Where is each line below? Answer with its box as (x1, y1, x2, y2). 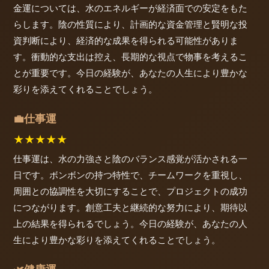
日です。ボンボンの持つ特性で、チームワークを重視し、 (13, 169, 247, 181)
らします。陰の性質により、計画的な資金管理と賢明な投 (13, 18, 247, 30)
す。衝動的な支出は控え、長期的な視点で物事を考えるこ (13, 50, 247, 62)
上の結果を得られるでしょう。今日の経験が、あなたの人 (13, 218, 247, 230)
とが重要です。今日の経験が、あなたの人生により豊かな (13, 67, 247, 79)
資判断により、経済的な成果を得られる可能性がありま (13, 34, 238, 46)
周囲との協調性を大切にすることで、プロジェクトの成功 (13, 186, 247, 198)
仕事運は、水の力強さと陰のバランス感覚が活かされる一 (13, 153, 247, 165)
